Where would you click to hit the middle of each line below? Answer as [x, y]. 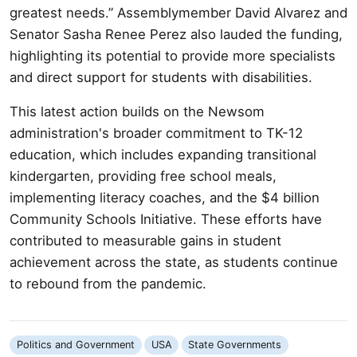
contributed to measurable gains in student [145, 240]
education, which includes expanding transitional [163, 154]
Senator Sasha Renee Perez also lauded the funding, [176, 34]
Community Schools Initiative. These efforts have [166, 219]
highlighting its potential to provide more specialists [173, 55]
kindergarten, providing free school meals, [143, 176]
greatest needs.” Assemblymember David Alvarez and [178, 12]
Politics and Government [75, 345]
